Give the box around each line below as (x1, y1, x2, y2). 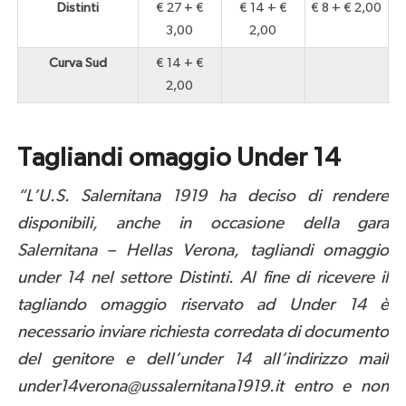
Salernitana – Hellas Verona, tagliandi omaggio (16, 242, 390, 260)
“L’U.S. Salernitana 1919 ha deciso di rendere (16, 188, 390, 206)
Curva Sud (48, 57, 107, 71)
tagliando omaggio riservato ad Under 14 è (16, 296, 390, 314)
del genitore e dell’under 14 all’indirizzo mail (16, 351, 390, 369)
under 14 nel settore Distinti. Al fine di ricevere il (16, 269, 390, 287)
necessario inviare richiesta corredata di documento (16, 324, 390, 342)
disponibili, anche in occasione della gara (16, 215, 390, 233)
